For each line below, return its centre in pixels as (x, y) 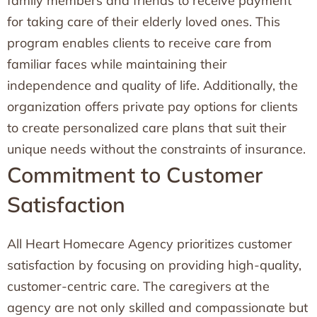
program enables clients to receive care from (139, 43)
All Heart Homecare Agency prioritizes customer (150, 244)
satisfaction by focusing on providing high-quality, (154, 265)
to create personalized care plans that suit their (147, 128)
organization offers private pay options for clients (152, 106)
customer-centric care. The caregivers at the (138, 286)
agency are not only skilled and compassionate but (157, 307)
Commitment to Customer (135, 175)
